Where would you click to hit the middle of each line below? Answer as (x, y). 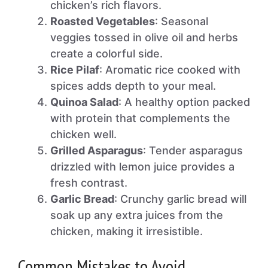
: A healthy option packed (184, 102)
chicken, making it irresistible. (127, 231)
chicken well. (83, 134)
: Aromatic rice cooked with (170, 70)
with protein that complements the (140, 118)
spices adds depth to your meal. (133, 86)
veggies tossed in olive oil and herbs (144, 37)
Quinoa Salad (84, 102)
